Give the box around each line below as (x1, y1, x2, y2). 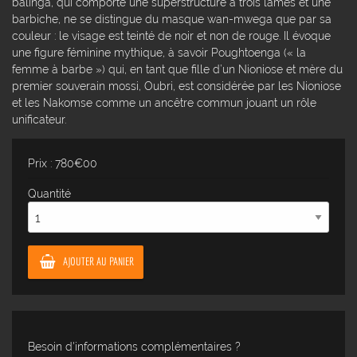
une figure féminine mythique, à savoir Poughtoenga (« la (12, 45, 306, 59)
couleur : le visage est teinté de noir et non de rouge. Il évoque (12, 28, 331, 42)
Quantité (28, 186, 71, 200)
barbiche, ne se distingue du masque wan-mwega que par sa (12, 11, 331, 25)
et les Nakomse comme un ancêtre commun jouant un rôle (12, 95, 316, 109)
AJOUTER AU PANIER (63, 253, 135, 268)
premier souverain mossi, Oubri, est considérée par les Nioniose (12, 78, 341, 92)
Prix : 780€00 (28, 155, 97, 170)
